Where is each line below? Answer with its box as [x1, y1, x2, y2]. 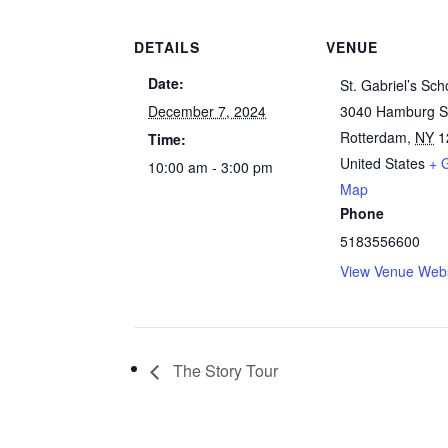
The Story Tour [169, 358, 279, 382]
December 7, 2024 [148, 101, 267, 121]
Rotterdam [340, 127, 408, 147]
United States [340, 153, 426, 173]
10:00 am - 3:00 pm [148, 157, 274, 177]
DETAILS [134, 37, 201, 57]
